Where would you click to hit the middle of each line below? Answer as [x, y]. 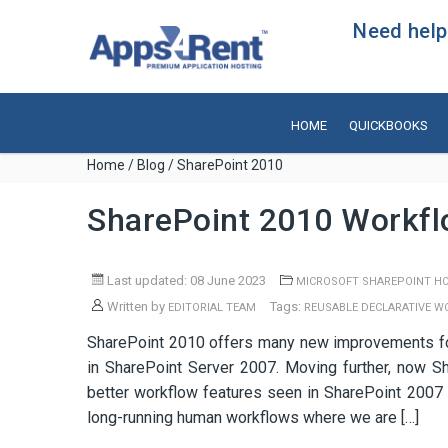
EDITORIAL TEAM [212, 307]
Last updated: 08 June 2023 [185, 280]
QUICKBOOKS [388, 125]
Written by [136, 306]
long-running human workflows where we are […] [253, 417]
